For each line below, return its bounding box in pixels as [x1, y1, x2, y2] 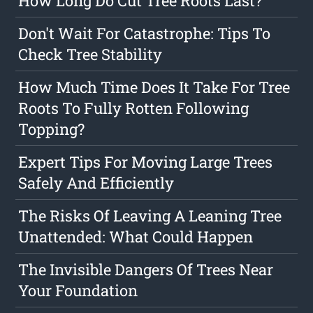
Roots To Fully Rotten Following [18, 98, 249, 119]
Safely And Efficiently [18, 173, 175, 194]
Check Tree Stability [18, 44, 163, 65]
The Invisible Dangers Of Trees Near [18, 259, 274, 280]
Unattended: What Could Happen [18, 226, 254, 247]
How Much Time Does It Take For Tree [18, 77, 291, 98]
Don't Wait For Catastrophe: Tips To [18, 23, 271, 44]
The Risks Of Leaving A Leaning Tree [18, 205, 282, 226]
